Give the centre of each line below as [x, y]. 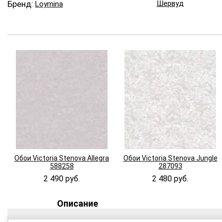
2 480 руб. [170, 179]
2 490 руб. [62, 179]
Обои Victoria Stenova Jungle [170, 158]
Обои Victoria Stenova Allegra [62, 158]
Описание [78, 204]
